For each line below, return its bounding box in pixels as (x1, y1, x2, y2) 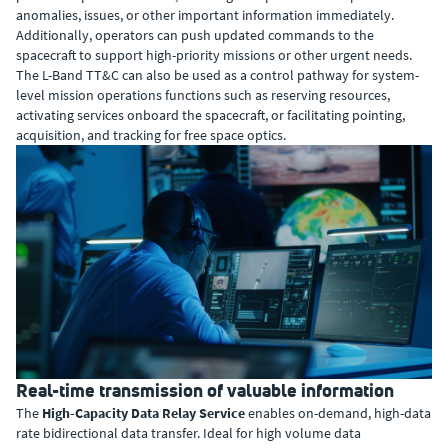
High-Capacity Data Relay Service (42, 403, 245, 422)
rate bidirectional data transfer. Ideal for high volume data (16, 423, 361, 442)
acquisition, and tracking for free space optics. (16, 125, 286, 144)
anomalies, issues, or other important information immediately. (16, 5, 394, 24)
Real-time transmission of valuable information (16, 377, 394, 403)
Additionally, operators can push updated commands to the (16, 25, 374, 44)
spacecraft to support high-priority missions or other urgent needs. (16, 45, 412, 64)
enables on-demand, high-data (245, 403, 431, 422)
